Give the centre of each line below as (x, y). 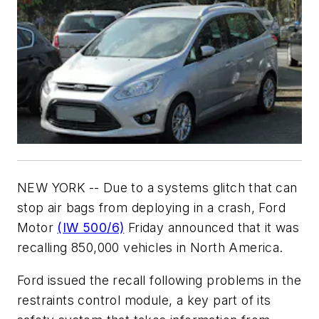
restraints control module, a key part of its (144, 300)
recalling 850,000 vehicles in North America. (150, 247)
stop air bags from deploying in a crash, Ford (151, 207)
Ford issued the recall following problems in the (159, 280)
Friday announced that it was (212, 227)
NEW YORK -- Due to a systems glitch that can (157, 187)
